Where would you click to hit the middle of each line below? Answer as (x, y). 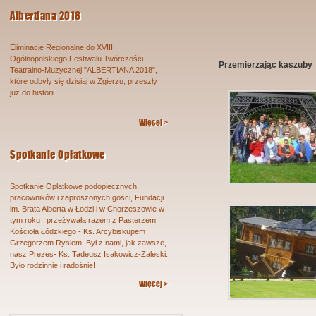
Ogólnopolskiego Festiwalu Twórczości (77, 59)
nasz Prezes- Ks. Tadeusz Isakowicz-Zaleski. (89, 254)
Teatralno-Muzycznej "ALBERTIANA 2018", (84, 70)
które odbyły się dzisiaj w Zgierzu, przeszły (84, 81)
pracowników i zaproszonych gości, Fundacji (87, 197)
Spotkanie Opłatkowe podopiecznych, (74, 186)
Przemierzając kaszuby (266, 65)
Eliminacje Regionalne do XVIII (61, 47)
